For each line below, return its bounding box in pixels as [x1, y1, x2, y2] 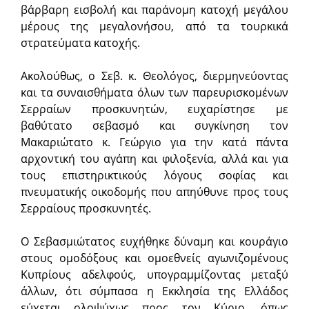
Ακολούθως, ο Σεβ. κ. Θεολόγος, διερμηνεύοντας [21, 68, 288, 83]
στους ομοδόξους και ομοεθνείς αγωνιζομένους [21, 250, 288, 266]
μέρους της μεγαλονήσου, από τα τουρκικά [21, 18, 288, 34]
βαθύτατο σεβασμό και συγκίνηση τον [21, 117, 288, 133]
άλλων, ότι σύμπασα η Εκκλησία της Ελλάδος [21, 283, 288, 299]
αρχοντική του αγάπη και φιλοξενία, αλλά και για [21, 150, 288, 166]
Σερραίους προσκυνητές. [21, 200, 151, 216]
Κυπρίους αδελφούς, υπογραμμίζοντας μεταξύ [21, 266, 288, 282]
